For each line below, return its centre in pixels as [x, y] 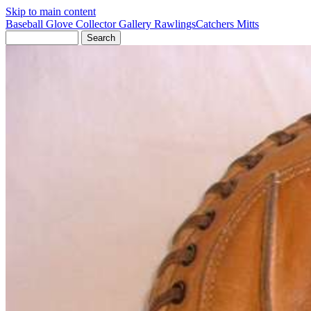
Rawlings [175, 24]
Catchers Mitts [227, 24]
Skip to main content [51, 11]
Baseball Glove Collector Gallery [80, 24]
